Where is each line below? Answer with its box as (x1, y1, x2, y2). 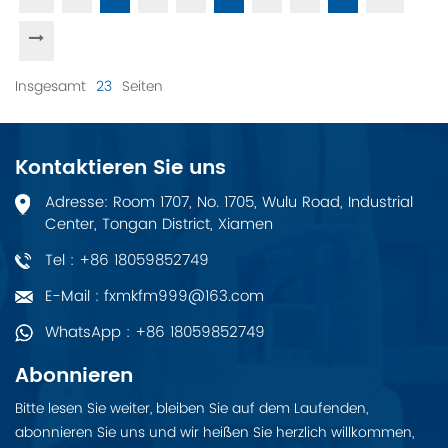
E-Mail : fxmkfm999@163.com (45, 283, 264, 309)
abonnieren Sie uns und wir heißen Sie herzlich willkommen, (15, 420, 414, 444)
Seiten (118, 74, 163, 98)
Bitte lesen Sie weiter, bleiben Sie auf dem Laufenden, (15, 396, 368, 420)
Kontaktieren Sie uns (15, 151, 226, 185)
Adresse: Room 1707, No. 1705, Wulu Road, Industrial (45, 189, 413, 215)
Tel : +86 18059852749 (45, 247, 209, 273)
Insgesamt (15, 74, 90, 98)
